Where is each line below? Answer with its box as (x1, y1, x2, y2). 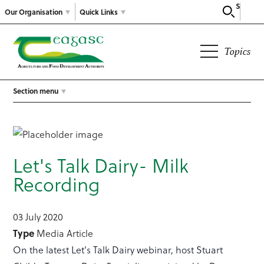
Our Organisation (5, 6, 62, 17)
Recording (13, 171, 100, 199)
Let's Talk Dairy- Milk (13, 153, 189, 180)
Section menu (13, 85, 59, 97)
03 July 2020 (13, 210, 64, 224)
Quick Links (80, 6, 118, 17)
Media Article (37, 227, 94, 240)
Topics (223, 45, 251, 58)
